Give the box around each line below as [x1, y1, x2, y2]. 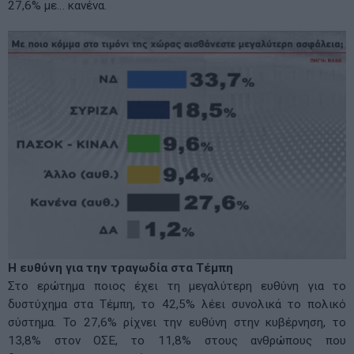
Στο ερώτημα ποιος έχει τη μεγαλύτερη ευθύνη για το [8, 278, 346, 293]
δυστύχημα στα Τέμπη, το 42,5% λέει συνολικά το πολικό [8, 296, 346, 311]
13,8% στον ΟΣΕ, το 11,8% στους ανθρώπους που [8, 333, 346, 348]
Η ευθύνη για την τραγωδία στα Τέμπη [8, 260, 233, 275]
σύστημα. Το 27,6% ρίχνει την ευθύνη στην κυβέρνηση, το [8, 314, 346, 330]
